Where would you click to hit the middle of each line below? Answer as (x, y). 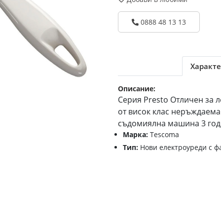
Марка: (136, 134)
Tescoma (165, 134)
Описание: (137, 88)
